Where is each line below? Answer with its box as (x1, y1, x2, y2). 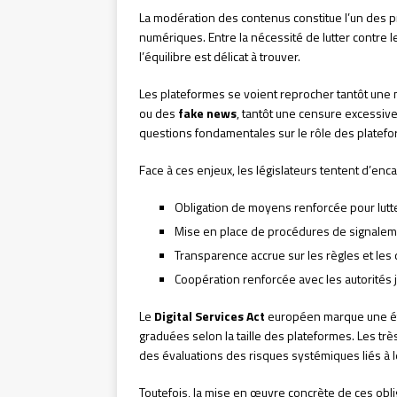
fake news (178, 104, 237, 123)
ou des (139, 104, 178, 123)
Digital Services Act (154, 307, 265, 326)
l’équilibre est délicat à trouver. (139, 47, 300, 66)
